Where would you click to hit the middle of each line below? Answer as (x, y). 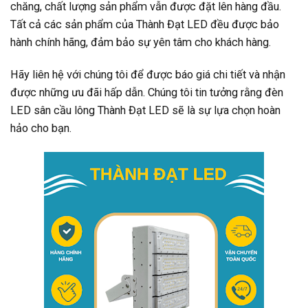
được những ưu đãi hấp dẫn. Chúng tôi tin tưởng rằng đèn (147, 93)
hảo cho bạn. (41, 129)
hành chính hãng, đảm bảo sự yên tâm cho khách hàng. (141, 42)
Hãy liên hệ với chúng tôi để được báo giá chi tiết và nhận (148, 75)
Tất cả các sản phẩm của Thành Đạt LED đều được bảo (145, 24)
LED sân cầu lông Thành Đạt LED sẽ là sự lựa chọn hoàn (145, 111)
